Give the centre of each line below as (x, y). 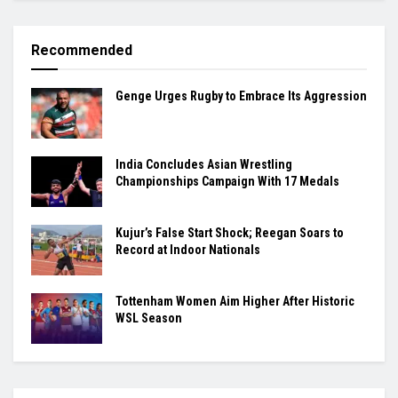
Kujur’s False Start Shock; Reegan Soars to (230, 232)
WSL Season (149, 318)
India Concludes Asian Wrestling (204, 164)
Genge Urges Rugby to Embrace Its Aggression (241, 96)
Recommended (82, 50)
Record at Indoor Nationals (188, 249)
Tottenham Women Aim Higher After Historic (235, 302)
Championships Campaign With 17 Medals (227, 181)
